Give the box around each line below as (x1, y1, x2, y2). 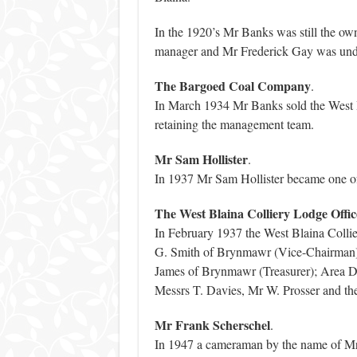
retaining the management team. (154, 116, 314, 133)
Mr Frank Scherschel (154, 316, 270, 335)
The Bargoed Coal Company (154, 76, 311, 96)
